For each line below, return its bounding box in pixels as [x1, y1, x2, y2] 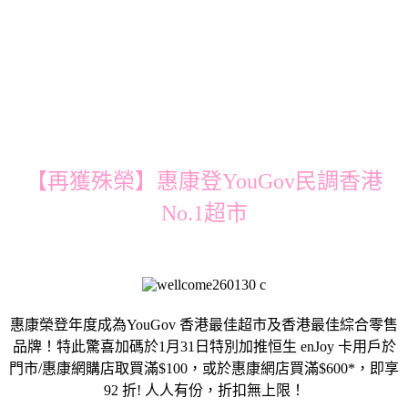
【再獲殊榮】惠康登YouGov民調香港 [25, 168, 382, 193]
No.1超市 [160, 200, 248, 225]
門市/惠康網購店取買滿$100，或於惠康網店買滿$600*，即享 [9, 360, 399, 376]
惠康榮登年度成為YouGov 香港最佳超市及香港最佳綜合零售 [10, 316, 398, 332]
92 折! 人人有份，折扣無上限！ [103, 382, 305, 398]
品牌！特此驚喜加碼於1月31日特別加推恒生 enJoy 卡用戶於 [12, 338, 396, 354]
